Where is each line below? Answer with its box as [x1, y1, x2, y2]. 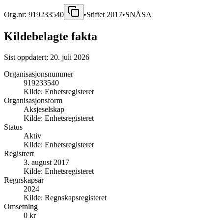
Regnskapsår [4, 175, 44, 184]
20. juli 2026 [50, 53, 89, 61]
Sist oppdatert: [4, 53, 50, 61]
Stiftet [86, 10, 107, 19]
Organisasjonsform [4, 96, 62, 105]
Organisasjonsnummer [4, 69, 73, 78]
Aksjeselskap [24, 105, 64, 113]
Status [4, 122, 23, 131]
